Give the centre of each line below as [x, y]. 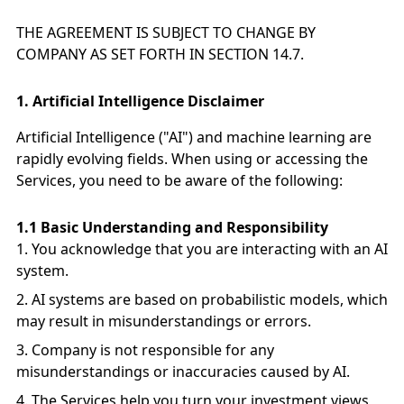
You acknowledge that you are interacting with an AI [210, 249]
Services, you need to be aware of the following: [179, 180]
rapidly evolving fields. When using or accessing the [192, 159]
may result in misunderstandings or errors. [164, 321]
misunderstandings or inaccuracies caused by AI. [183, 372]
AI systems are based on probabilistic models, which [210, 299]
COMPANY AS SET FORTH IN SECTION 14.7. [160, 54]
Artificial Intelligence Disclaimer [148, 101]
